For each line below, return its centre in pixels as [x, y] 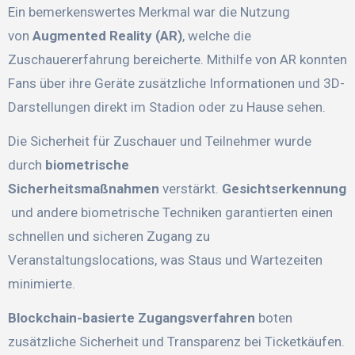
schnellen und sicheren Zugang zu [109, 237]
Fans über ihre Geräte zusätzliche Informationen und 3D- [176, 84]
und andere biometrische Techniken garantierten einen [170, 213]
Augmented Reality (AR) [107, 36]
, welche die [216, 36]
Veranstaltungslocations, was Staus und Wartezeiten [165, 260]
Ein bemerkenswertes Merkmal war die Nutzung [149, 12]
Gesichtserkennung [284, 189]
